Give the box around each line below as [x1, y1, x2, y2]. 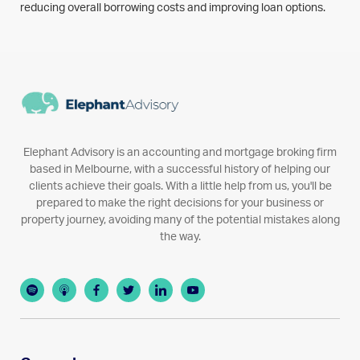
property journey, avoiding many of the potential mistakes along [20, 214, 340, 226]
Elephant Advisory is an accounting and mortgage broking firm [23, 146, 337, 158]
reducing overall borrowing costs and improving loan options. [20, 2, 325, 14]
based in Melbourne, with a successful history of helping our [30, 163, 330, 175]
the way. [159, 231, 201, 243]
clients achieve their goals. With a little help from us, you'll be [28, 180, 332, 192]
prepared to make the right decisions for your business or [36, 197, 324, 209]
